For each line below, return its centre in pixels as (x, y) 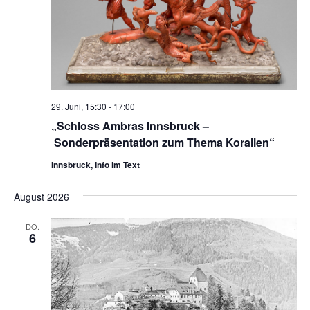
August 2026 (41, 197)
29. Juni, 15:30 (79, 107)
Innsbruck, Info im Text (95, 165)
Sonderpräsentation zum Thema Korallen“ (163, 143)
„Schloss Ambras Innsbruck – (130, 126)
